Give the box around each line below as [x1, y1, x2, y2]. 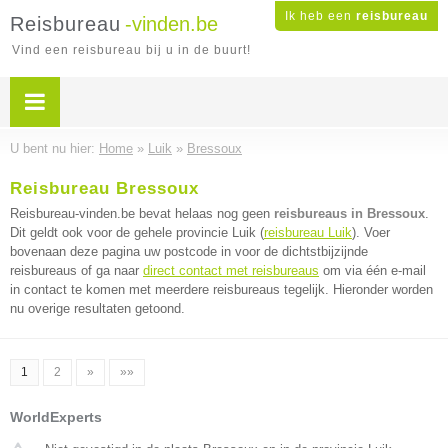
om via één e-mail [319, 263, 426, 278]
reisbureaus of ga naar [10, 263, 143, 278]
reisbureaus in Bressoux [274, 206, 425, 221]
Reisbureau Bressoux [10, 179, 199, 198]
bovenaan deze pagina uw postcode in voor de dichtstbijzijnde [10, 244, 368, 259]
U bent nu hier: [10, 141, 99, 156]
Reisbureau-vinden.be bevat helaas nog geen [10, 206, 274, 221]
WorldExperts [10, 409, 102, 425]
